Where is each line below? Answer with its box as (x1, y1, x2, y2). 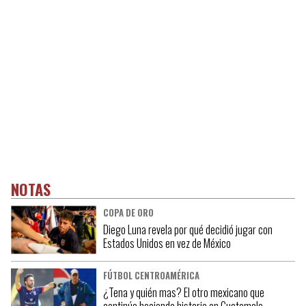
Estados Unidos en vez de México (102, 235, 231, 252)
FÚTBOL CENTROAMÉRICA (102, 269, 199, 283)
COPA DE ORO (102, 206, 154, 220)
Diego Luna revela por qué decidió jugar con (102, 221, 273, 238)
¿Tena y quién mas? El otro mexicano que (102, 284, 264, 301)
